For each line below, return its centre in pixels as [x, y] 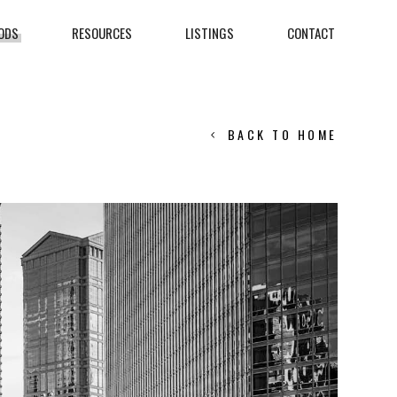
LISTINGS [210, 33]
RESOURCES [102, 33]
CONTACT [311, 33]
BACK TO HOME [282, 134]
